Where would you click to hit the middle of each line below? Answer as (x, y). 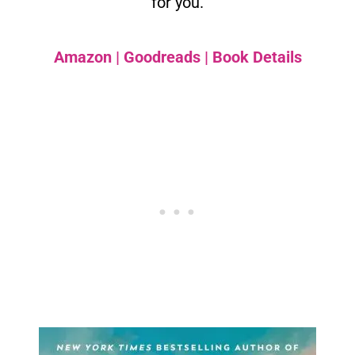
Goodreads (164, 57)
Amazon (82, 57)
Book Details (257, 57)
